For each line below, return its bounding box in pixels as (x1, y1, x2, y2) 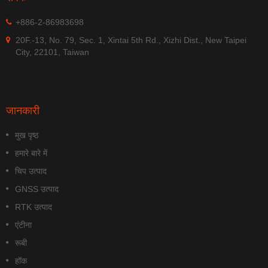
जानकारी (6, 102, 39, 117)
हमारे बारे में (15, 148, 47, 158)
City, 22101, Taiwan (16, 47, 89, 57)
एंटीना (15, 220, 32, 230)
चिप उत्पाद (15, 166, 47, 176)
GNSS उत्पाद (15, 184, 59, 194)
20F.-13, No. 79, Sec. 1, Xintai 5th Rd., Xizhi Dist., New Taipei (16, 35, 246, 45)
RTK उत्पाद (15, 202, 52, 212)
